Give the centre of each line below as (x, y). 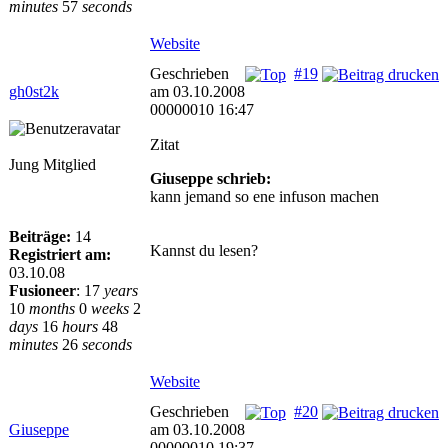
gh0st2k (34, 91)
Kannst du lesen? (204, 250)
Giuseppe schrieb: (210, 178)
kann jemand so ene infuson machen (264, 196)
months (52, 308)
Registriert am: (60, 254)
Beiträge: (40, 236)
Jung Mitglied (52, 164)
